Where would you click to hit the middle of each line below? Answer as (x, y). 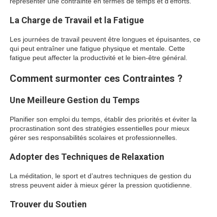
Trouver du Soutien (48, 204)
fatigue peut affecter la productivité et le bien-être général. (99, 58)
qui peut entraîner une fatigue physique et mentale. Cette (97, 48)
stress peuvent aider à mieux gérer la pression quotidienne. (101, 185)
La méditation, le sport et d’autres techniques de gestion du (101, 176)
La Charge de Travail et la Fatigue (77, 20)
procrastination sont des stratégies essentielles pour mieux (100, 128)
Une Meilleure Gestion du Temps (75, 100)
